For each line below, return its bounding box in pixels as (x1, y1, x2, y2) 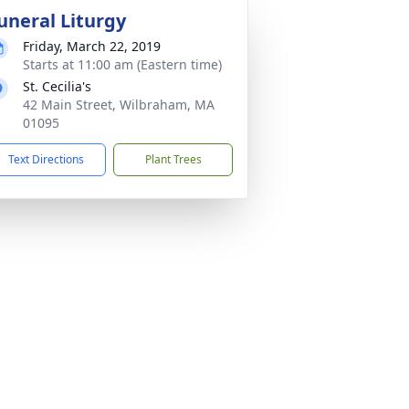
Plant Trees (144, 152, 202, 167)
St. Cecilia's (23, 78, 91, 95)
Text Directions (8, 152, 84, 167)
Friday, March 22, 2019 (23, 37, 161, 55)
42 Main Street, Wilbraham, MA (23, 96, 215, 113)
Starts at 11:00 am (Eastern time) (23, 56, 222, 73)
